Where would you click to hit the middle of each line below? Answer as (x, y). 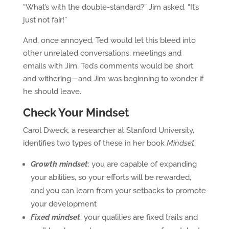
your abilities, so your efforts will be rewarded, (111, 177)
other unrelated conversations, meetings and (102, 53)
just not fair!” (45, 20)
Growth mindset (59, 164)
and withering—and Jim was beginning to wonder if (113, 79)
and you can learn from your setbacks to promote (118, 191)
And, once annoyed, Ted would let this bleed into (109, 40)
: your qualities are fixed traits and (139, 217)
